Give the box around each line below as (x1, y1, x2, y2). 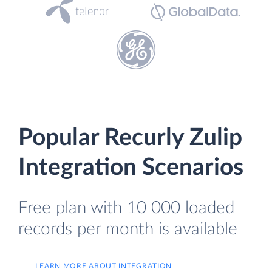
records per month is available (18, 220, 237, 238)
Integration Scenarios (18, 156, 243, 180)
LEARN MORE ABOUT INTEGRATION (35, 262, 172, 270)
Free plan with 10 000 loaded (18, 199, 234, 217)
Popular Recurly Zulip (18, 126, 242, 150)
